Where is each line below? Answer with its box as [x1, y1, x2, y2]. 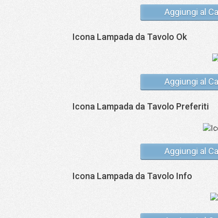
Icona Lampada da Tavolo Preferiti [73, 101, 209, 111]
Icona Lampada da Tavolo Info [73, 171, 192, 181]
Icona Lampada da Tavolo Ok [73, 32, 187, 42]
